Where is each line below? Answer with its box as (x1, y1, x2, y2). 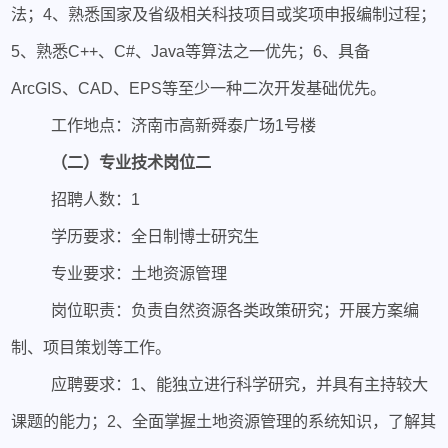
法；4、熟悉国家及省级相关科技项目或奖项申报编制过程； (11, 4, 437, 23)
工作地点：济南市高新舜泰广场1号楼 (50, 115, 316, 134)
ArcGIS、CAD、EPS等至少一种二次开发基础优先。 (11, 78, 387, 97)
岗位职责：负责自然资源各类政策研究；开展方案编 (50, 300, 419, 319)
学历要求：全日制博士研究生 (50, 226, 259, 245)
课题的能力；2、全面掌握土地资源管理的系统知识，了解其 (11, 411, 437, 430)
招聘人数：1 (50, 189, 140, 208)
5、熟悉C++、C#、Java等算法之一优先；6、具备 (11, 41, 371, 60)
